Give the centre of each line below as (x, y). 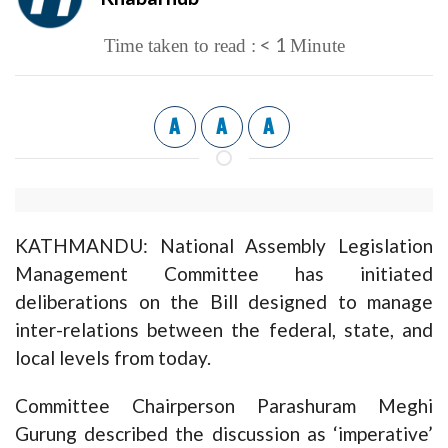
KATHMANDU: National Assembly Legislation (224, 245)
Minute (317, 45)
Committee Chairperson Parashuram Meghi (224, 405)
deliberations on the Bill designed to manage (224, 301)
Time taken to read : (179, 45)
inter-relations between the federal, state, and (224, 329)
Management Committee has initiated (224, 273)
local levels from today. (113, 357)
